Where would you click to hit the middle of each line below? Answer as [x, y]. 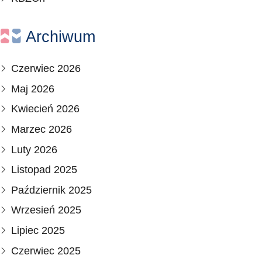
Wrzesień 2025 [46, 210]
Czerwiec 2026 [46, 69]
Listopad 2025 [44, 170]
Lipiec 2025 [38, 230]
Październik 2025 [52, 190]
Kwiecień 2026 [46, 109]
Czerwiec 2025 [46, 251]
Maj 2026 [33, 89]
